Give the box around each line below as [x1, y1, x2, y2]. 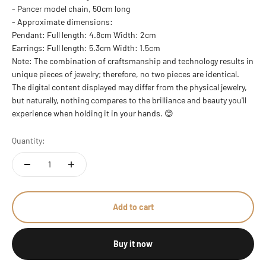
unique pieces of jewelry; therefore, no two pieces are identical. [12, 68, 239, 79]
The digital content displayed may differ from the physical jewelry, [12, 81, 247, 92]
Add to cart [112, 201, 154, 212]
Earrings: [12, 42, 47, 53]
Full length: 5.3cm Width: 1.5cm [47, 42, 160, 53]
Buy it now [113, 238, 153, 249]
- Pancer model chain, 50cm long [12, 3, 130, 14]
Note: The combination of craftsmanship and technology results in [12, 55, 254, 66]
